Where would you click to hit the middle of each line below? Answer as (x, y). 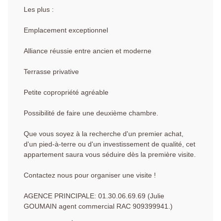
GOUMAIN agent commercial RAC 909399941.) (98, 206)
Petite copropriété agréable (66, 92)
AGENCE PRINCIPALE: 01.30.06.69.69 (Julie (94, 196)
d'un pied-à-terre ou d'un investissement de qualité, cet (110, 144)
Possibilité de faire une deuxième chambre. (91, 113)
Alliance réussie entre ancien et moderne (88, 51)
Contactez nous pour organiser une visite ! (90, 175)
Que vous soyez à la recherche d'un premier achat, (104, 134)
